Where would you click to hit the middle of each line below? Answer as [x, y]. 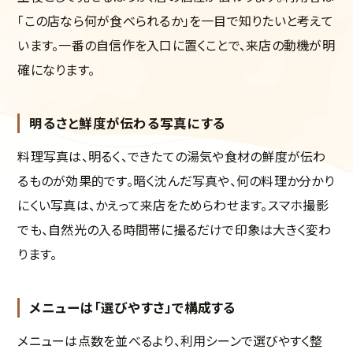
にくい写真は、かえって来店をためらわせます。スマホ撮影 [173, 205]
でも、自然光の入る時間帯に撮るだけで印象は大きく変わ [175, 230]
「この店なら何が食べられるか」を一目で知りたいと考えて [175, 21]
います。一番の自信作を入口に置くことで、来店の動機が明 [176, 45]
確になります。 [56, 70]
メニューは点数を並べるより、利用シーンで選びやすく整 [170, 341]
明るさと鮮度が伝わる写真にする [127, 123]
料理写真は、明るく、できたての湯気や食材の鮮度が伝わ [172, 156]
